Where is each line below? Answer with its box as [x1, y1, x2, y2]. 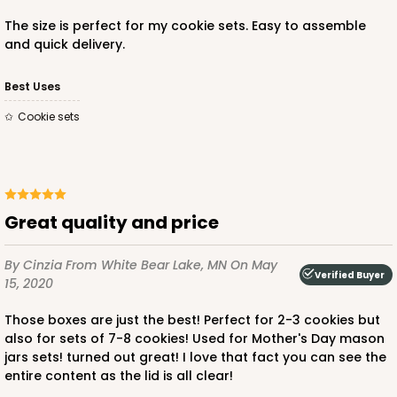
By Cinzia [4, 256, 66, 275]
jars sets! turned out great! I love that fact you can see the [4, 348, 386, 367]
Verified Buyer [315, 268, 385, 282]
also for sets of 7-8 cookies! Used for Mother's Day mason [4, 330, 385, 348]
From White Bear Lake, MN [66, 256, 230, 275]
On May [230, 256, 277, 275]
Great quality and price [19, 210, 219, 236]
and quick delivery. [4, 35, 125, 54]
